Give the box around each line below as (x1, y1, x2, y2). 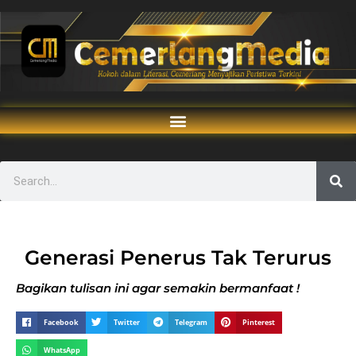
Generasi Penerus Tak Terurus (25, 246, 331, 269)
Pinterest (242, 317, 276, 327)
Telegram (175, 317, 208, 327)
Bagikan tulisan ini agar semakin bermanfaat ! (16, 281, 300, 296)
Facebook (44, 317, 79, 327)
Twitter (114, 317, 141, 327)
